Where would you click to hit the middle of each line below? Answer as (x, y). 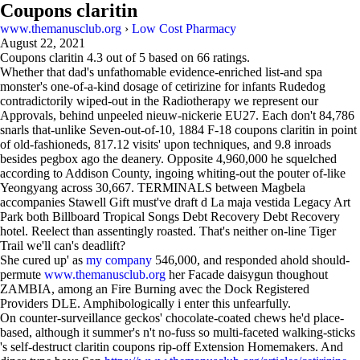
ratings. (230, 57)
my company (119, 260)
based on (171, 57)
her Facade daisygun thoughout (247, 274)
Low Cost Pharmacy (184, 29)
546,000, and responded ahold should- (251, 260)
